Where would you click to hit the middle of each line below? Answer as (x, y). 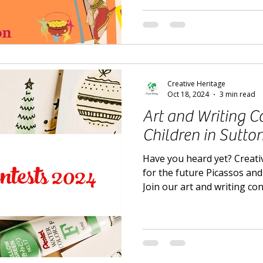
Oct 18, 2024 (188, 95)
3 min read (237, 95)
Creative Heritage (196, 84)
